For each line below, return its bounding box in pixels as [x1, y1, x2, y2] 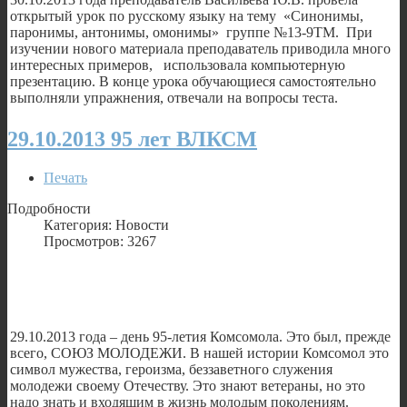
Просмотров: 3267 [44, 233, 156, 249]
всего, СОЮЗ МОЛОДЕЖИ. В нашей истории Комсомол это [10, 344, 389, 361]
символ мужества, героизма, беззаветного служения [10, 361, 336, 377]
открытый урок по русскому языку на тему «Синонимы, [10, 7, 363, 24]
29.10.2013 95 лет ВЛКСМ [7, 126, 257, 151]
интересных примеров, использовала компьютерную [10, 56, 345, 73]
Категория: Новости [44, 216, 169, 233]
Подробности [7, 200, 91, 216]
